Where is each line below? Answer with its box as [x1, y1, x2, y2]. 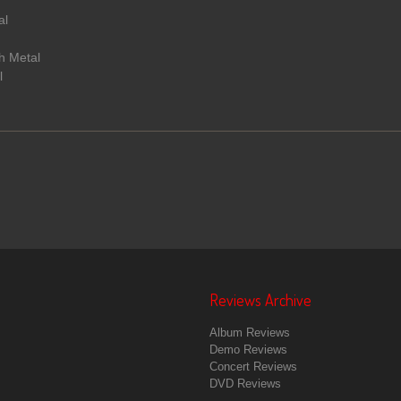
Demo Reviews [209, 342, 287, 356]
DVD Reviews [209, 376, 281, 390]
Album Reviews [209, 325, 290, 339]
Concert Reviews [209, 359, 297, 373]
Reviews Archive [209, 289, 311, 310]
